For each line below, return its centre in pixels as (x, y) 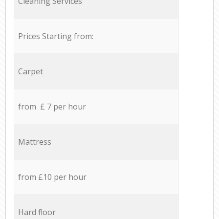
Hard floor (37, 212)
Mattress (34, 142)
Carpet (30, 71)
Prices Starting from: (55, 36)
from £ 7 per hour (52, 106)
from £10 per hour (52, 177)
